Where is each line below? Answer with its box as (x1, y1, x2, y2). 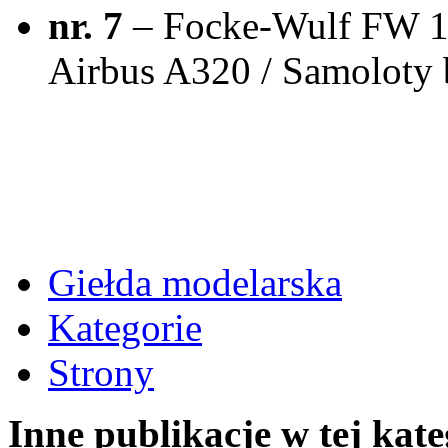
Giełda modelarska (48, 260, 342, 304)
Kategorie (48, 305, 202, 349)
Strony (48, 350, 154, 394)
